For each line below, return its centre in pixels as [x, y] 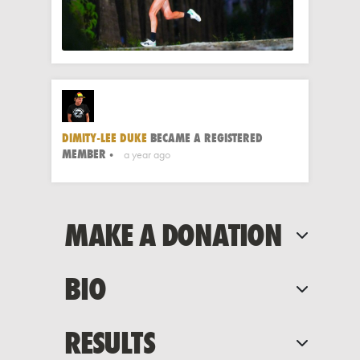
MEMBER [86, 154]
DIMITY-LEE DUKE [104, 138]
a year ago [147, 155]
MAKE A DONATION [173, 235]
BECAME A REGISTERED [205, 138]
